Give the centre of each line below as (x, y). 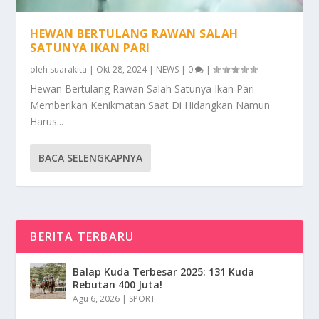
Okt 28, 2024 (122, 69)
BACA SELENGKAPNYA (91, 157)
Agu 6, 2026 (96, 298)
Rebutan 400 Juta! (118, 284)
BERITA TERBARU (82, 236)
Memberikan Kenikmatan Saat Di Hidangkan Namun (150, 105)
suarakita (69, 69)
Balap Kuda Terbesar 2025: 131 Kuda (164, 271)
